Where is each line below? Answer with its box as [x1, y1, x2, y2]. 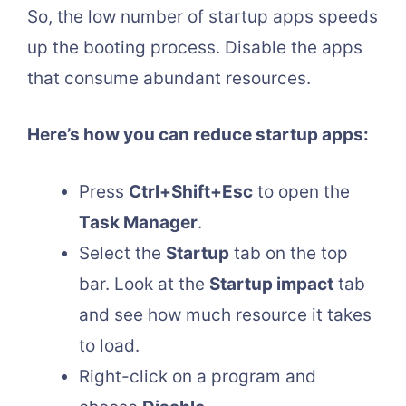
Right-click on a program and [79, 365, 316, 387]
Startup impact [209, 273, 333, 295]
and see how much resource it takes [79, 304, 372, 325]
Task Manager [79, 211, 198, 233]
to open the [253, 180, 350, 202]
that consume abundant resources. [27, 67, 311, 89]
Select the [79, 242, 166, 264]
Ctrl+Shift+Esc [129, 180, 253, 202]
